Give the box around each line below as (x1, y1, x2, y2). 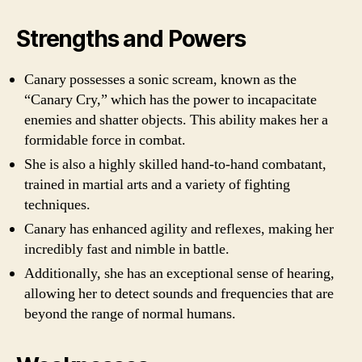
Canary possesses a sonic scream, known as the (24, 69, 297, 89)
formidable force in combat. (24, 130, 186, 149)
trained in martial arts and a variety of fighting (24, 175, 290, 194)
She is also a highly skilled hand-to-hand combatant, (24, 154, 326, 174)
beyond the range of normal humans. (24, 304, 236, 323)
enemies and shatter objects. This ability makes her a (24, 110, 328, 129)
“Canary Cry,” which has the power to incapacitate (24, 90, 317, 109)
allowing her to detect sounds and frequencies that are (24, 284, 334, 303)
